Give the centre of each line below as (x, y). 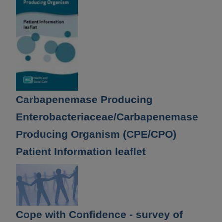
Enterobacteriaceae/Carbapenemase (107, 117)
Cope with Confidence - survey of (99, 214)
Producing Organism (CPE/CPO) (96, 134)
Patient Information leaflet (81, 152)
